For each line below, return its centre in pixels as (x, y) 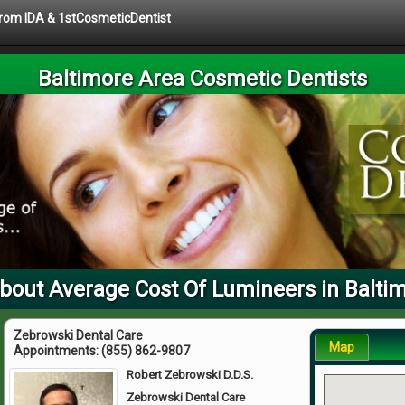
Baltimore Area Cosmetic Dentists (202, 79)
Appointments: (57, 350)
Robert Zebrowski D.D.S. (190, 374)
